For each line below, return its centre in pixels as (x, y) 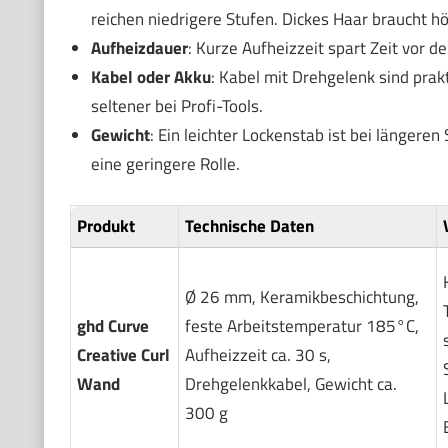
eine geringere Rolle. (165, 164)
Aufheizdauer (139, 48)
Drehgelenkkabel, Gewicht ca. (290, 383)
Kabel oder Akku (150, 77)
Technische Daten (249, 225)
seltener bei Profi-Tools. (176, 106)
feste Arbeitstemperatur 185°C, (301, 325)
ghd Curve (112, 325)
